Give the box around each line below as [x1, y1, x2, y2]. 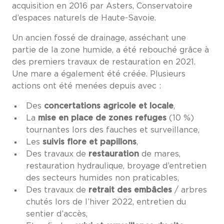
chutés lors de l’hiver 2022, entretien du [26, 198, 186, 206]
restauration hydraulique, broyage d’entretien [26, 162, 206, 170]
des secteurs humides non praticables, [26, 174, 179, 182]
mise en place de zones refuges [38, 114, 166, 122]
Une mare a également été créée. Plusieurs [12, 70, 185, 78]
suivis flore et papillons [42, 138, 136, 146]
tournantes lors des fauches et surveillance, [26, 126, 199, 134]
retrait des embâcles [88, 186, 172, 194]
